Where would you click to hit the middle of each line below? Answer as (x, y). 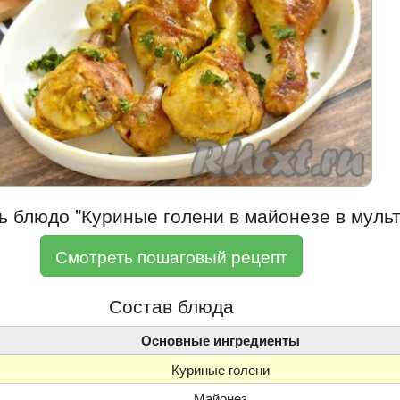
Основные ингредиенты (221, 340)
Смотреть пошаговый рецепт (171, 256)
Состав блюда (171, 306)
